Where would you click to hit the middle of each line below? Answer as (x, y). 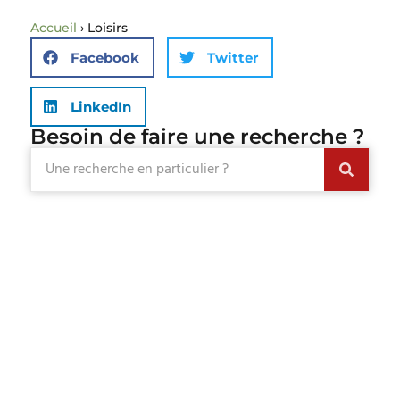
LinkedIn (100, 106)
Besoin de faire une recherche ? (197, 137)
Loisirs (107, 28)
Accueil (53, 28)
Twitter (232, 57)
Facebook (104, 57)
